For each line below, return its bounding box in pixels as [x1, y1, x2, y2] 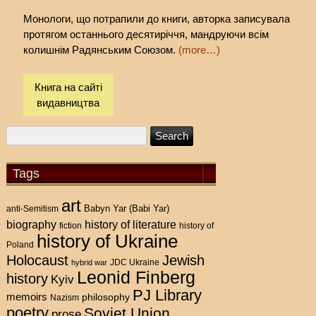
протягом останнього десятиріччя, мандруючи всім [23, 28, 269, 41]
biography [6, 218, 57, 231]
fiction [59, 220, 83, 231]
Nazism [50, 292, 80, 303]
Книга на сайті [34, 80, 102, 93]
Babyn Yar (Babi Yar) [84, 202, 170, 214]
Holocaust [6, 252, 69, 268]
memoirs [6, 290, 48, 303]
